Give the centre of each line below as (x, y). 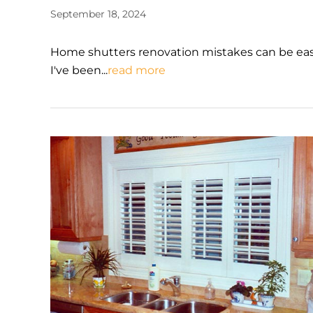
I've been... (79, 70)
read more (137, 70)
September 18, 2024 (98, 14)
